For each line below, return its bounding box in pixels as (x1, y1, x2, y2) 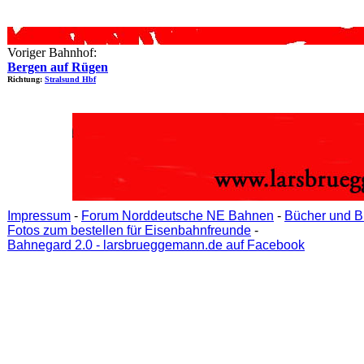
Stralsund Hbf (45, 75, 96, 84)
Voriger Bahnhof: (7, 45, 97, 59)
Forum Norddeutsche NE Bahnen (81, 209, 274, 223)
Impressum (7, 209, 71, 223)
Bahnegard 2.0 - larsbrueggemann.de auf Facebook (7, 238, 305, 252)
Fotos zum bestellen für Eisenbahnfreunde (7, 223, 251, 237)
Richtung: (7, 75, 45, 84)
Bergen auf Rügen (7, 60, 108, 74)
